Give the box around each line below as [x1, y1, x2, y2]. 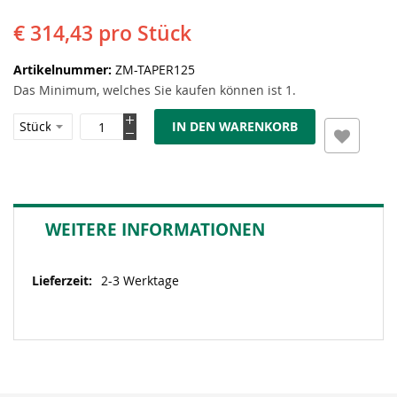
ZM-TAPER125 [115, 61, 195, 78]
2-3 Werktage [101, 272, 179, 289]
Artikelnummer [13, 61, 108, 78]
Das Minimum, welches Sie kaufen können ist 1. [13, 82, 296, 98]
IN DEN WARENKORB [172, 118, 298, 135]
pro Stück [98, 19, 191, 47]
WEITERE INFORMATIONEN [45, 218, 265, 241]
